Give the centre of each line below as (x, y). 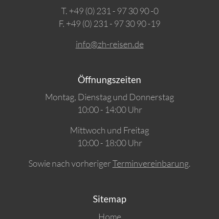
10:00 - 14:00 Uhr (109, 109)
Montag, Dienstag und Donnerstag (109, 97)
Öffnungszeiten (109, 79)
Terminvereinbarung (151, 163)
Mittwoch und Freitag (109, 130)
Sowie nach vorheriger (70, 163)
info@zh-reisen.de (109, 44)
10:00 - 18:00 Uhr (109, 142)
